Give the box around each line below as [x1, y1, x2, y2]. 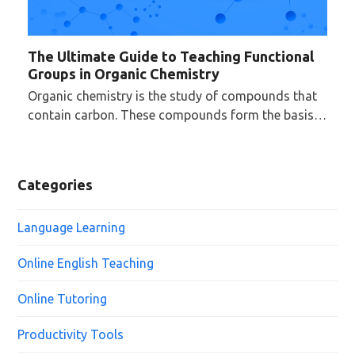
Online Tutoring [17, 291, 108, 306]
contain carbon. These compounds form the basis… [27, 107, 326, 122]
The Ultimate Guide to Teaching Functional [27, 48, 314, 64]
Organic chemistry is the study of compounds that [27, 88, 317, 103]
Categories [17, 176, 94, 193]
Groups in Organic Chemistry [27, 65, 219, 82]
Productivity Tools [17, 326, 124, 342]
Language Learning [17, 219, 126, 235]
